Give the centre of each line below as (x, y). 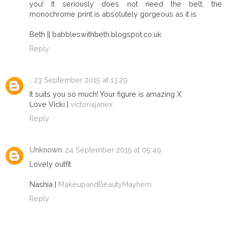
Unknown (46, 149)
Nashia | (44, 184)
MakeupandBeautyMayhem (105, 184)
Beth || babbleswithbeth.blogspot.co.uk (96, 34)
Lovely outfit (50, 164)
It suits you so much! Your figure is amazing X (105, 94)
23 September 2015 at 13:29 (81, 80)
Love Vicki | (50, 104)
